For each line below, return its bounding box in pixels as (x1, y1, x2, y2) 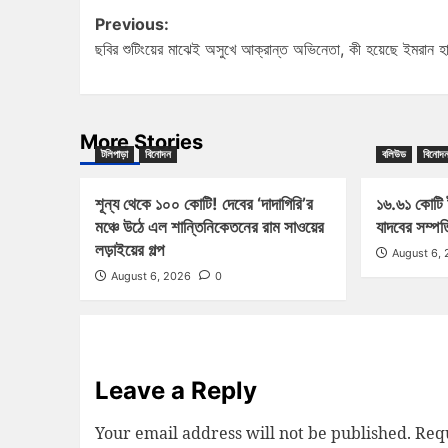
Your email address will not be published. (94, 422, 411, 445)
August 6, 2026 (110, 269, 191, 284)
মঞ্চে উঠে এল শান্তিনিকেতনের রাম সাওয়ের (94, 217, 324, 238)
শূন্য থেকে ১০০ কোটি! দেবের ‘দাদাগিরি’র (94, 194, 313, 215)
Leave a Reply (94, 376, 257, 406)
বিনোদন (144, 147, 171, 162)
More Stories (79, 130, 203, 155)
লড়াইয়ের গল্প (94, 240, 164, 261)
